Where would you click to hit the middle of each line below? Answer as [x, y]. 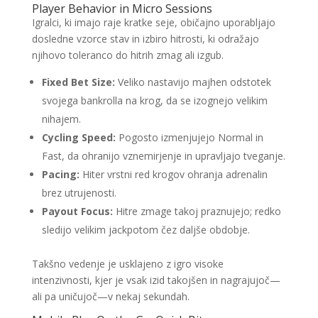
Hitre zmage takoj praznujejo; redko [197, 211]
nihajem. [61, 119]
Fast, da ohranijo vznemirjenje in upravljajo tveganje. [163, 156]
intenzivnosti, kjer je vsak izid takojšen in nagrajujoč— [156, 280]
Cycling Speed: [78, 137]
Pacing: [60, 174]
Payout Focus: [77, 211]
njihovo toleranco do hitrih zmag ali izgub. [127, 55]
